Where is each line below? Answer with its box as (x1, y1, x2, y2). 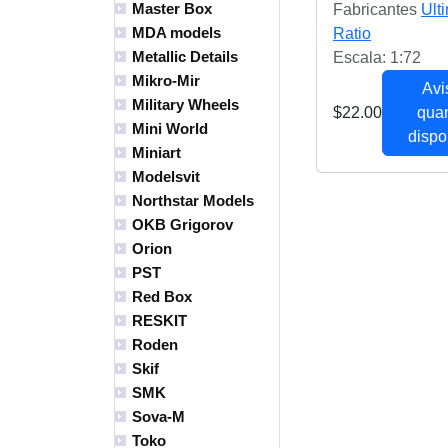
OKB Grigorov (132, 216, 233, 234)
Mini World (132, 120, 208, 138)
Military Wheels (132, 96, 239, 114)
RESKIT (132, 312, 187, 330)
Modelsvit (132, 168, 200, 186)
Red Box (132, 288, 192, 306)
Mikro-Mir (132, 72, 200, 90)
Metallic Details (132, 48, 238, 66)
